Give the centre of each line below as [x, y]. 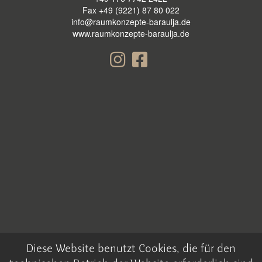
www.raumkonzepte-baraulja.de [131, 34]
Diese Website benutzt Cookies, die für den [131, 249]
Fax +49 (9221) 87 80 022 [131, 10]
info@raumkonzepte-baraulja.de [131, 22]
